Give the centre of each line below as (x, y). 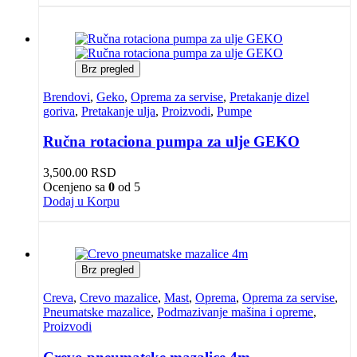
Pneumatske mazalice (97, 312)
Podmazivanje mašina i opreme (235, 312)
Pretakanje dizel (269, 96)
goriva (59, 111)
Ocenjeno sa (76, 187)
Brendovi (67, 96)
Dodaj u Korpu (81, 202)
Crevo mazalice (119, 298)
